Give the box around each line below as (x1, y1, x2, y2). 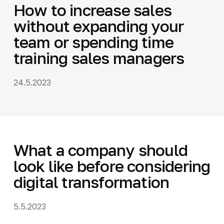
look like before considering (13, 156, 210, 175)
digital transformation (13, 172, 169, 191)
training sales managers (13, 48, 184, 67)
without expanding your (13, 16, 184, 35)
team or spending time (13, 32, 174, 51)
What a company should (13, 140, 188, 159)
